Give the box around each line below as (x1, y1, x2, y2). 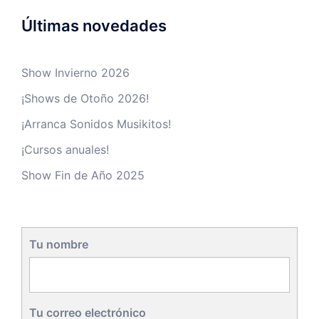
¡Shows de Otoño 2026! (21, 91, 149, 106)
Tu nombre (29, 237, 88, 252)
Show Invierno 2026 (21, 66, 130, 80)
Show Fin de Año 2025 (21, 168, 145, 183)
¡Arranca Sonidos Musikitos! (21, 117, 171, 132)
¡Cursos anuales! (21, 142, 109, 157)
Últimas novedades (21, 16, 167, 36)
